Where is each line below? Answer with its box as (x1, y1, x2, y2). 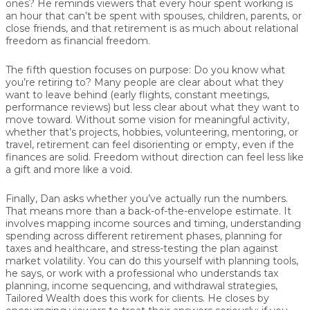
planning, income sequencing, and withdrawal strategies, (6, 280, 277, 293)
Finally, (6, 192, 40, 206)
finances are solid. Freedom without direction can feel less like (6, 151, 304, 164)
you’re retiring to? (6, 76, 91, 89)
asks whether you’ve (60, 192, 165, 206)
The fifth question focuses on (6, 64, 149, 77)
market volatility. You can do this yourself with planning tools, (6, 255, 298, 268)
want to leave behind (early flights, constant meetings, (6, 89, 269, 102)
